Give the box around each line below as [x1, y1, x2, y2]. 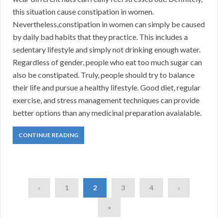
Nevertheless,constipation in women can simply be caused [13, 19, 205, 29]
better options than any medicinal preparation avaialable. [13, 108, 201, 118]
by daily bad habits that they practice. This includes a [13, 32, 188, 42]
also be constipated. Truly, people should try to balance [13, 70, 195, 80]
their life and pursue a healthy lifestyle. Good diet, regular [13, 83, 200, 92]
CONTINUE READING [18, 131, 78, 139]
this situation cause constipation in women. [13, 7, 154, 17]
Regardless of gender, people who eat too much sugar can [13, 57, 202, 67]
